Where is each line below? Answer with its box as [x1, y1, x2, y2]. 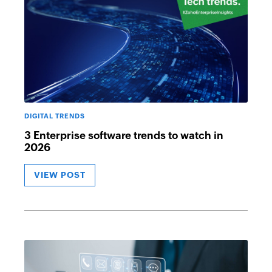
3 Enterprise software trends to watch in [24, 129, 223, 141]
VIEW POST [34, 170, 86, 180]
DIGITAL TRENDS [24, 112, 85, 120]
